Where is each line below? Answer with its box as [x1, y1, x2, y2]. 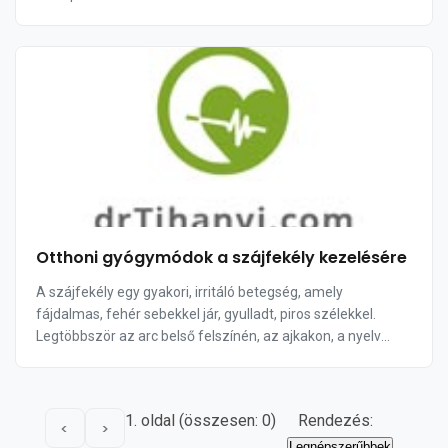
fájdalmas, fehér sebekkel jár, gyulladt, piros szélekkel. [36, 306, 376, 322]
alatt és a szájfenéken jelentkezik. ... [36, 350, 262, 366]
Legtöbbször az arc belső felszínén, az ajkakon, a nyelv [36, 328, 381, 344]
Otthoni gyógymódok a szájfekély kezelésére [36, 246, 407, 269]
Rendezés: [298, 411, 377, 430]
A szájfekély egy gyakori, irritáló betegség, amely [36, 284, 343, 300]
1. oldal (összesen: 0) [124, 411, 276, 430]
